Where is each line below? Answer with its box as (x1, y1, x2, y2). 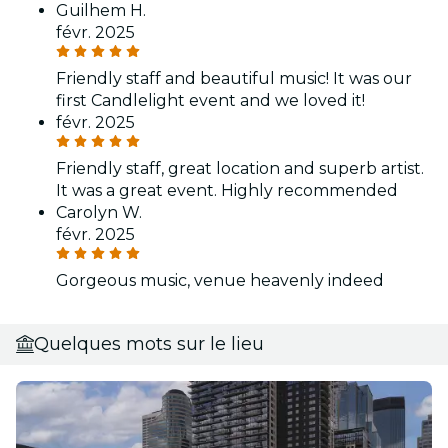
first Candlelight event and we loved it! (56, 90, 365, 110)
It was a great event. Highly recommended (56, 180, 398, 200)
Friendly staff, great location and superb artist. (56, 158, 424, 178)
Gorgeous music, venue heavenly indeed (56, 270, 384, 290)
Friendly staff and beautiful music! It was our (56, 68, 412, 88)
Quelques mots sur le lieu (34, 332, 264, 355)
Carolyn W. (56, 202, 142, 222)
